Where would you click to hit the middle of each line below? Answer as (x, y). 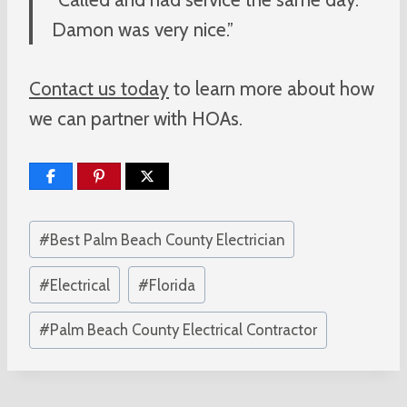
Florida (172, 285)
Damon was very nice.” (143, 29)
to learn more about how (272, 88)
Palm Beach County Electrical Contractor (184, 330)
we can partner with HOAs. (138, 118)
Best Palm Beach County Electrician (168, 239)
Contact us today (99, 88)
